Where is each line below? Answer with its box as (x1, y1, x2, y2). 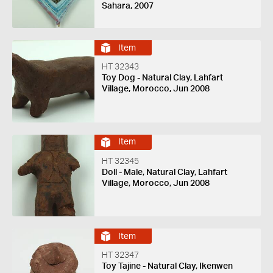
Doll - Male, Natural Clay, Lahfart (101, 168, 227, 177)
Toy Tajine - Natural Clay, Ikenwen (101, 262, 233, 271)
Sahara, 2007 (101, 1, 154, 10)
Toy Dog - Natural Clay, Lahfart (101, 74, 223, 83)
